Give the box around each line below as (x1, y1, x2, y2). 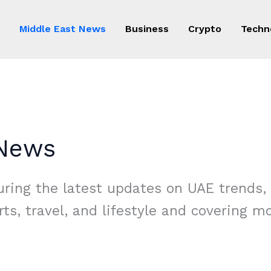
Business (125, 23, 169, 34)
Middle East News (19, 23, 106, 34)
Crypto (188, 23, 221, 34)
